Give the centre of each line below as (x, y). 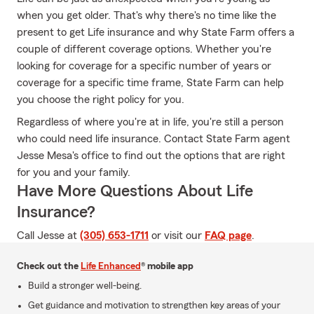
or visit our (177, 235)
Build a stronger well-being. (85, 286)
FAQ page (228, 235)
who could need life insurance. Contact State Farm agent (153, 139)
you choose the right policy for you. (101, 100)
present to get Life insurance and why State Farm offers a (156, 32)
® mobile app (167, 266)
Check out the (49, 266)
